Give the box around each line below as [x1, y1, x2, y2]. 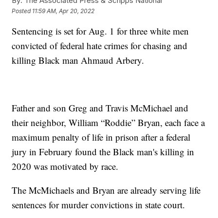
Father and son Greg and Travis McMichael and [12, 102, 189, 114]
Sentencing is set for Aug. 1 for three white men [12, 25, 189, 37]
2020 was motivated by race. [12, 160, 119, 173]
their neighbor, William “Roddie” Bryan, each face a [12, 116, 205, 129]
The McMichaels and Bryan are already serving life [12, 184, 201, 197]
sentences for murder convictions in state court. [12, 199, 185, 211]
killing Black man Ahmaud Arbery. [12, 54, 145, 67]
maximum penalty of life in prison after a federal [12, 131, 191, 144]
